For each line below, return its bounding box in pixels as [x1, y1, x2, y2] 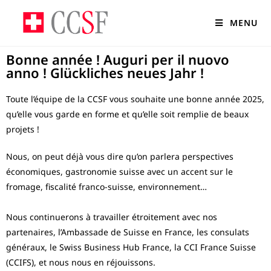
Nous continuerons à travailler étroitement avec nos [6, 211, 217, 223]
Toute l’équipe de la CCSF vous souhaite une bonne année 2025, [6, 93, 264, 105]
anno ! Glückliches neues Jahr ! [6, 64, 204, 82]
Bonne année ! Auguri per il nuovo [6, 50, 229, 68]
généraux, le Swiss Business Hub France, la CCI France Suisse [6, 241, 256, 253]
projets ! [6, 123, 39, 135]
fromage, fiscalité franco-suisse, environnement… [6, 181, 207, 192]
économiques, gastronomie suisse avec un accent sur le [6, 166, 233, 177]
